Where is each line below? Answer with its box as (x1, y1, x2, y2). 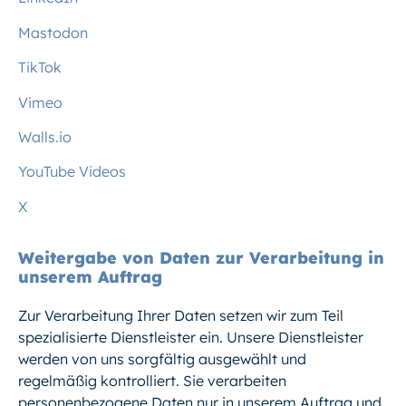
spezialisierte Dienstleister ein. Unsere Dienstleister (18, 328, 363, 347)
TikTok (18, 58, 62, 77)
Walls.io (18, 127, 72, 146)
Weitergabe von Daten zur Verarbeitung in (18, 247, 384, 269)
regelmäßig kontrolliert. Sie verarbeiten (18, 372, 286, 391)
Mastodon (18, 23, 88, 42)
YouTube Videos (18, 162, 126, 181)
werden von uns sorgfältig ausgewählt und (18, 350, 306, 369)
